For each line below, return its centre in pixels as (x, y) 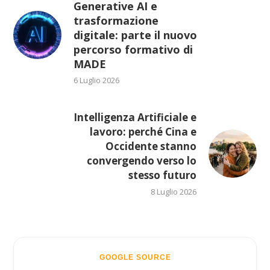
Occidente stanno (151, 146)
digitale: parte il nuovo (136, 35)
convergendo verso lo (141, 160)
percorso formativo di (133, 49)
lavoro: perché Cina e (143, 131)
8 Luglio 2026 (173, 191)
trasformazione (116, 20)
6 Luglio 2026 (97, 80)
